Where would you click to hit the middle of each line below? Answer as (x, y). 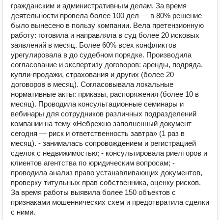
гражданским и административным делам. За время (99, 6)
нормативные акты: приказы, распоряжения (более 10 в (105, 94)
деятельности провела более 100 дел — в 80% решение (106, 15)
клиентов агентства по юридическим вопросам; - (93, 163)
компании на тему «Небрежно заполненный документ (101, 124)
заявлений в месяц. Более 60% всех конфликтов (94, 45)
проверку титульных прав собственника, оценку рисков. (106, 182)
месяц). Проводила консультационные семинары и (97, 104)
